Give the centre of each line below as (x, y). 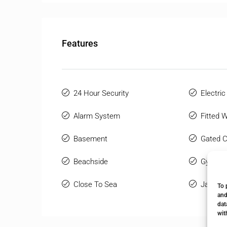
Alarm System (97, 116)
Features (80, 44)
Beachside (91, 162)
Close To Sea (95, 185)
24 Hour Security (101, 93)
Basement (90, 139)
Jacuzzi (213, 185)
